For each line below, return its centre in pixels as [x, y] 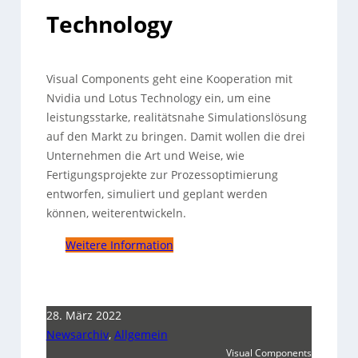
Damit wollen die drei [246, 136]
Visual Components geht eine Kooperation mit [169, 79]
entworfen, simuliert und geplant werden [157, 194]
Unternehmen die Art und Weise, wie [145, 155]
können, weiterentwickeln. [116, 213]
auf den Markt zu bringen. [116, 136]
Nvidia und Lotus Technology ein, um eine [158, 98]
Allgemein [141, 334]
